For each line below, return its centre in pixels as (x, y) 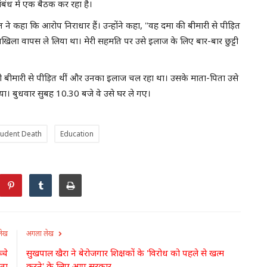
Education (77, 133)
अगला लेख (40, 233)
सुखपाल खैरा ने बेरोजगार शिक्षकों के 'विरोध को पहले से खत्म (125, 252)
